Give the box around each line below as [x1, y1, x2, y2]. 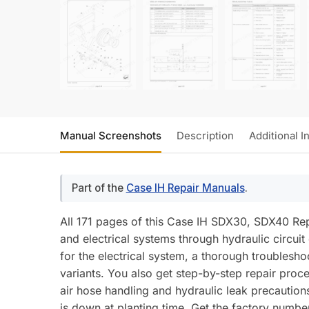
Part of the [71, 181, 126, 195]
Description [177, 128, 234, 142]
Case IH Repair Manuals [126, 181, 245, 195]
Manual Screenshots [60, 128, 161, 142]
